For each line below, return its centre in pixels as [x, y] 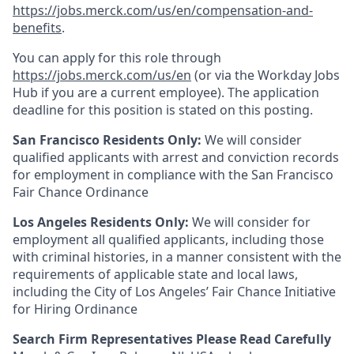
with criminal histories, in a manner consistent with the [177, 257]
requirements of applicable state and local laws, [155, 274]
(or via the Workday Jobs [265, 75]
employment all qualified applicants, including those [168, 239]
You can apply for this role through [117, 58]
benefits [37, 28]
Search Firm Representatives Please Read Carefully [172, 339]
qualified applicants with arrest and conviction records [176, 157]
